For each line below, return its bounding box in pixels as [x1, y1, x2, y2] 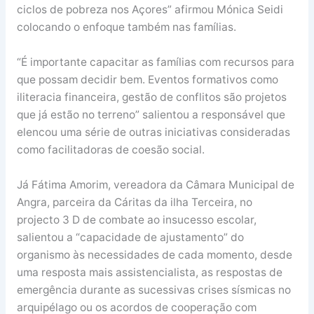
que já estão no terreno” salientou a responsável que [16, 107, 285, 121]
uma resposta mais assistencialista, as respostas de [16, 265, 282, 279]
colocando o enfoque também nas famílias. [16, 20, 236, 34]
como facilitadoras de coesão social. [16, 142, 205, 156]
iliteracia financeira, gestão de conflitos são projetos [16, 90, 287, 104]
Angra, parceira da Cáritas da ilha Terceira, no [16, 195, 252, 209]
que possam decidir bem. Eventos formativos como [16, 72, 278, 86]
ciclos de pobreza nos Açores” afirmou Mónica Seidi [16, 3, 283, 17]
